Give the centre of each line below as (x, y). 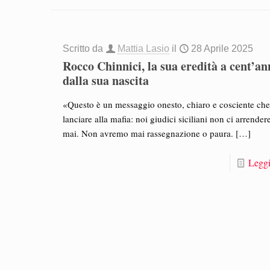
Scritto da (84, 49)
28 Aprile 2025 (222, 49)
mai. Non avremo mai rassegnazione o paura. (148, 133)
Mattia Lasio (144, 49)
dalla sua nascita (106, 81)
